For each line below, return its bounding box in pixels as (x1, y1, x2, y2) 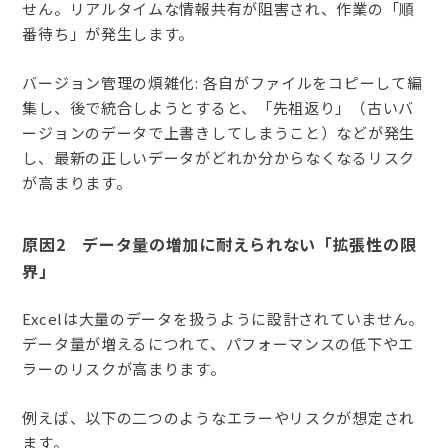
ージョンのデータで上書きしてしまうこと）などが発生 (22, 121, 415, 143)
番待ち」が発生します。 (22, 22, 195, 44)
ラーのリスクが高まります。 (22, 358, 226, 380)
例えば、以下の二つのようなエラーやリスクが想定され (22, 407, 415, 429)
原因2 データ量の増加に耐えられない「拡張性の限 (22, 231, 417, 256)
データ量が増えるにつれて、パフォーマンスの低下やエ (22, 333, 414, 355)
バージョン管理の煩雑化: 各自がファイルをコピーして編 (22, 71, 423, 93)
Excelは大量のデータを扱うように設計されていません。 (22, 308, 425, 330)
